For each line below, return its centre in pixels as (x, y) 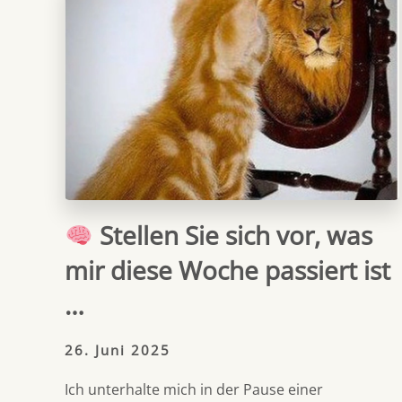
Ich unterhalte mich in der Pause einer (194, 390)
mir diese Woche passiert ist (227, 271)
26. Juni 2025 (118, 350)
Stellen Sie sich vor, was (232, 236)
